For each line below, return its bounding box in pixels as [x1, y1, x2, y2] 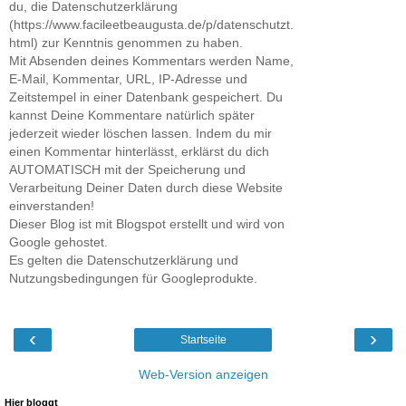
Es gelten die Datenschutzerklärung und [9, 253, 238, 268]
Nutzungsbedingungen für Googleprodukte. [9, 271, 257, 286]
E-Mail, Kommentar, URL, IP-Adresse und [9, 72, 247, 87]
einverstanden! [9, 198, 94, 214]
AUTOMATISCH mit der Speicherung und [9, 162, 246, 178]
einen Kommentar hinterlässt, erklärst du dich [9, 144, 269, 159]
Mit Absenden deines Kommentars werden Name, [9, 53, 294, 69]
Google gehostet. [9, 235, 108, 250]
